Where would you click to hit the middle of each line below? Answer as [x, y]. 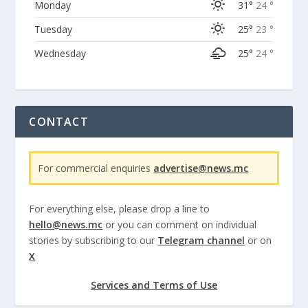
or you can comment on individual [180, 224]
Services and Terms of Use [154, 285]
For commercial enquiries [96, 168]
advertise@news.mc [201, 168]
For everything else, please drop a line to [120, 208]
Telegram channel [201, 240]
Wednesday [60, 54]
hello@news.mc [66, 224]
